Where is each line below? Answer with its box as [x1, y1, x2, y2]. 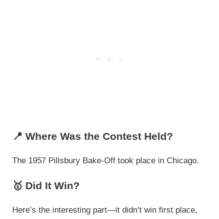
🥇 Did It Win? [12, 180, 80, 192]
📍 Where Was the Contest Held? [12, 130, 173, 142]
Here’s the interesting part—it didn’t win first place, [12, 205, 197, 215]
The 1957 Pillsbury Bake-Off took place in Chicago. [12, 155, 199, 165]
